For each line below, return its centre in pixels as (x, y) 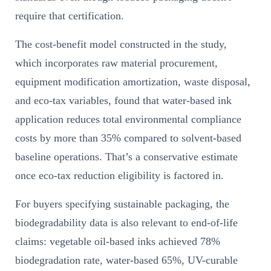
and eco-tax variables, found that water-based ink (123, 100)
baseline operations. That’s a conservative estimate (126, 156)
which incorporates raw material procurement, (116, 63)
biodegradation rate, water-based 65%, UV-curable (126, 260)
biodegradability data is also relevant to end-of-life (126, 222)
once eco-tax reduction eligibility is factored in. (119, 175)
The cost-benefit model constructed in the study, (121, 44)
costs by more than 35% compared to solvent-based (128, 138)
